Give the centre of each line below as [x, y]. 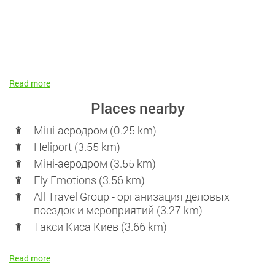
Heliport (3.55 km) [77, 146]
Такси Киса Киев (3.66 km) [100, 226]
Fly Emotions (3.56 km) [89, 180]
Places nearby [137, 108]
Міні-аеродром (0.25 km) [95, 130]
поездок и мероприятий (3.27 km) [118, 210]
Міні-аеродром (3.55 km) [95, 163]
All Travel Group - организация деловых [132, 196]
